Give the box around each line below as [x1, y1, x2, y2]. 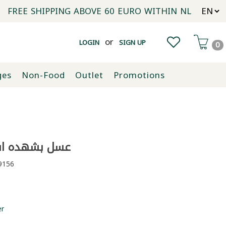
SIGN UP [119, 36, 146, 49]
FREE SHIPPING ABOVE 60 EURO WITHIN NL [8, 3, 191, 19]
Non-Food [21, 67, 65, 83]
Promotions [113, 67, 165, 83]
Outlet [75, 67, 103, 83]
